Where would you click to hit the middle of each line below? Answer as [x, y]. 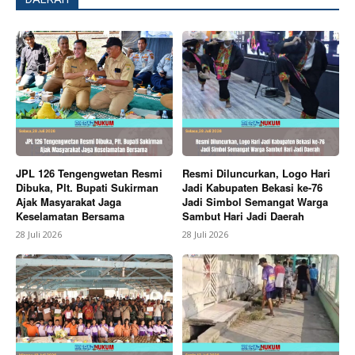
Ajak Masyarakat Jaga [69, 202]
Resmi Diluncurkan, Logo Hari [256, 174]
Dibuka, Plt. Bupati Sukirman [87, 188]
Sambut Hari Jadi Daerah [243, 216]
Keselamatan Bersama [70, 216]
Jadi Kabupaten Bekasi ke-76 [252, 188]
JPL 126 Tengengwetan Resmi [89, 174]
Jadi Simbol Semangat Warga [255, 202]
